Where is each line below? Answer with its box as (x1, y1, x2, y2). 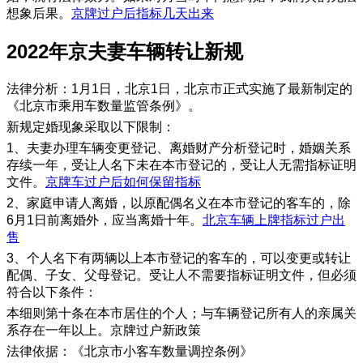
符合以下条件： (6, 284, 97, 299)
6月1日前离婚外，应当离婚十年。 (6, 212, 203, 227)
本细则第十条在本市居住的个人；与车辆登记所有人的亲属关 (6, 305, 357, 320)
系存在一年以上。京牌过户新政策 (6, 322, 201, 337)
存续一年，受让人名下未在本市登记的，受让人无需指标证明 (6, 157, 357, 172)
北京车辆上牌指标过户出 (203, 212, 345, 227)
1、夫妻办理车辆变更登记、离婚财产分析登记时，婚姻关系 (6, 140, 351, 155)
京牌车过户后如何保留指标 (45, 174, 201, 189)
